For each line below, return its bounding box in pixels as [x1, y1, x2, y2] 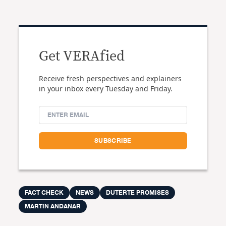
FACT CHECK [25, 188, 64, 198]
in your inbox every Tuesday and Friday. [39, 84, 173, 93]
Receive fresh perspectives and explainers [39, 74, 182, 83]
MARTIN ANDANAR [25, 201, 81, 211]
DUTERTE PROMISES [106, 188, 169, 198]
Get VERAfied [39, 49, 125, 64]
